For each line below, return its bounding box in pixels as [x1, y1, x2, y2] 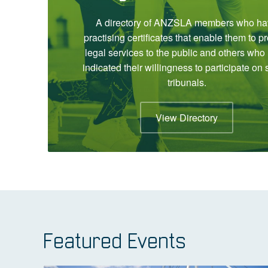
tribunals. [167, 75, 206, 89]
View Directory [156, 110, 218, 124]
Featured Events [43, 232, 186, 253]
